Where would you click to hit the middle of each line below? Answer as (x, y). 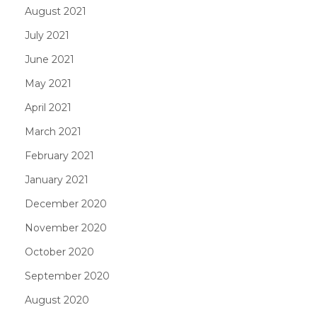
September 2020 (67, 276)
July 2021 (47, 35)
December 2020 (66, 203)
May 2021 (48, 83)
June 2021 (50, 59)
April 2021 (48, 107)
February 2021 (59, 155)
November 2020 (66, 227)
